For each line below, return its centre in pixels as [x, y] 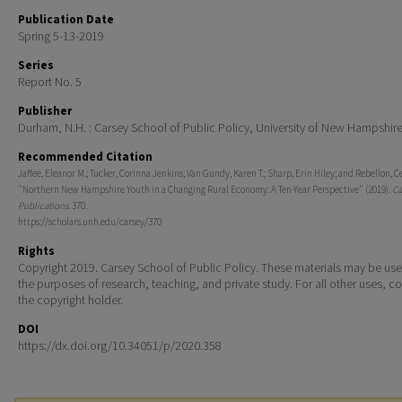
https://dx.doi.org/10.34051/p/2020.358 [120, 346]
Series [36, 66]
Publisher [45, 111]
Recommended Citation [85, 157]
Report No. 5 [50, 82]
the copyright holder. [70, 300]
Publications [43, 206]
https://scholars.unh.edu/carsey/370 [90, 222]
